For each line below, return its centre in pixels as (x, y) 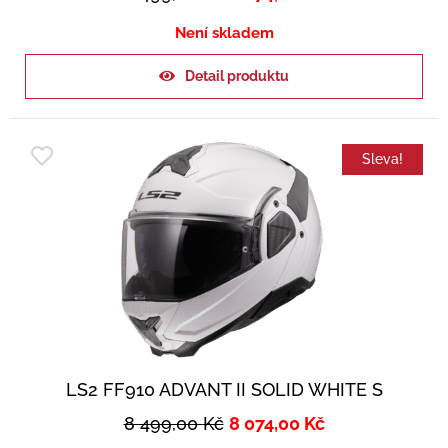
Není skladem (224, 32)
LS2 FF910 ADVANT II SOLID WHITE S (224, 389)
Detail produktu (237, 75)
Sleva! (382, 158)
